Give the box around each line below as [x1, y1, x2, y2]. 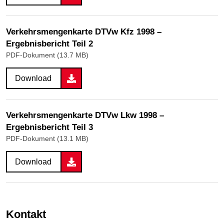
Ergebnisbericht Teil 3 [6, 122, 93, 132]
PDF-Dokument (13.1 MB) [6, 134, 88, 143]
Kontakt [14, 208, 46, 221]
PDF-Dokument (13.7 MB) [6, 51, 88, 59]
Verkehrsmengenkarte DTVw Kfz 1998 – [6, 27, 161, 37]
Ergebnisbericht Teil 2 [6, 39, 93, 49]
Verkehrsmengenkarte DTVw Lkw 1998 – [6, 110, 164, 120]
